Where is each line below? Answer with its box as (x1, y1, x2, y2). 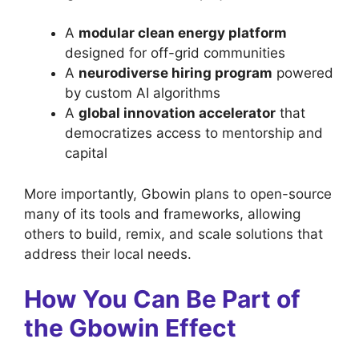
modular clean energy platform (79, 25, 287, 42)
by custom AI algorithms (65, 85, 220, 102)
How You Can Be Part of (24, 284, 301, 314)
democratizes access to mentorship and (65, 125, 323, 142)
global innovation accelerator (79, 105, 276, 122)
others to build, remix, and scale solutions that (24, 225, 323, 242)
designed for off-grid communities (65, 45, 285, 62)
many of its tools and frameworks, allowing (24, 205, 301, 222)
